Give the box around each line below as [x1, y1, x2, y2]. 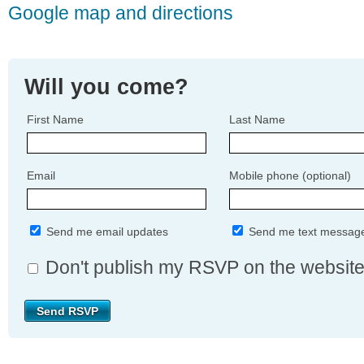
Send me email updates [43, 225, 168, 239]
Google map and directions [8, 2, 233, 24]
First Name [27, 113, 84, 127]
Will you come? [24, 74, 188, 100]
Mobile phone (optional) [229, 169, 351, 183]
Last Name [229, 113, 285, 127]
